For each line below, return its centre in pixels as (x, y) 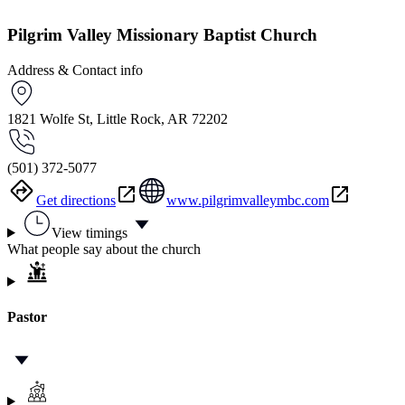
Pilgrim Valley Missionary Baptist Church (162, 35)
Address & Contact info (75, 70)
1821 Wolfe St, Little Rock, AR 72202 (118, 118)
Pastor (27, 317)
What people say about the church (104, 249)
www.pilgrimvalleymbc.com (248, 200)
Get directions (76, 200)
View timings (89, 232)
